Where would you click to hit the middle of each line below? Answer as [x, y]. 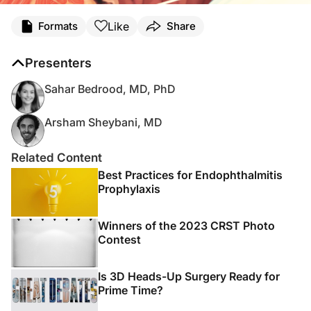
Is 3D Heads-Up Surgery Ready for [189, 276]
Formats [58, 26]
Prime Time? [131, 290]
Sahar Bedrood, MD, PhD [110, 89]
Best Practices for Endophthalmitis [190, 175]
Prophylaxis [129, 188]
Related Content [57, 157]
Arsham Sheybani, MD [103, 122]
